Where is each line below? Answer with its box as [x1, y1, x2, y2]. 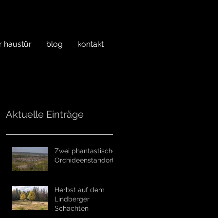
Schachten [54, 204, 89, 212]
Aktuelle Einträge [6, 109, 84, 120]
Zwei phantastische [54, 147, 116, 155]
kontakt [77, 39, 104, 49]
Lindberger [54, 195, 90, 203]
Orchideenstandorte [54, 156, 118, 164]
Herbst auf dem [54, 186, 105, 194]
